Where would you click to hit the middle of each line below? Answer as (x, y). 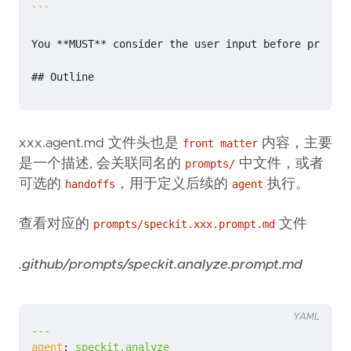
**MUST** (81, 43)
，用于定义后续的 (174, 184)
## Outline (63, 76)
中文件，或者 (279, 163)
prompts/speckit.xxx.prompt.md (184, 224)
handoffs (90, 184)
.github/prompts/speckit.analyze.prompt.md (161, 264)
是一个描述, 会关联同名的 (102, 163)
